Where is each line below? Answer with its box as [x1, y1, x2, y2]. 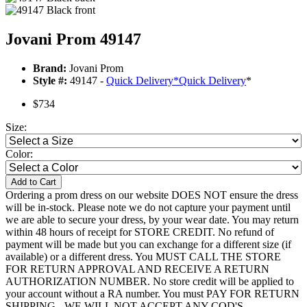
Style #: [33, 75, 67, 87]
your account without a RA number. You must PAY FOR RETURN [5, 288, 299, 300]
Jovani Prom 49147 [5, 30, 141, 49]
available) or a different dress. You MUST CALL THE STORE [5, 251, 281, 263]
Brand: [33, 62, 66, 75]
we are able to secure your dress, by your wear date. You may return [5, 214, 299, 226]
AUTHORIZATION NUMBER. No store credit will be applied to [5, 275, 294, 288]
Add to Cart [11, 177, 56, 188]
